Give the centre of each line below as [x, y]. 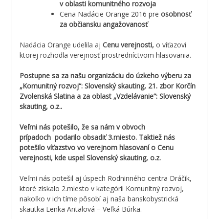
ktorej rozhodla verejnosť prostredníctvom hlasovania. [105, 55]
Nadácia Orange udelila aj [61, 44]
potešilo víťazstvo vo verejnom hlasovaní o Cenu [97, 147]
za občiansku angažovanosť [105, 24]
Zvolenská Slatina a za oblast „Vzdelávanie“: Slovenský [105, 96]
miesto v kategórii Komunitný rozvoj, [125, 188]
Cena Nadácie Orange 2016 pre [110, 14]
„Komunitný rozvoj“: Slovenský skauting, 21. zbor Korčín [108, 86]
